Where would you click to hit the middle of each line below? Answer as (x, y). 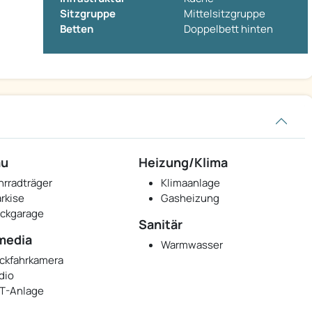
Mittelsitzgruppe (225, 14)
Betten (77, 29)
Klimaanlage (191, 183)
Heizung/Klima (184, 163)
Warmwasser (192, 245)
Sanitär (161, 225)
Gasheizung (190, 198)
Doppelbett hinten (228, 29)
